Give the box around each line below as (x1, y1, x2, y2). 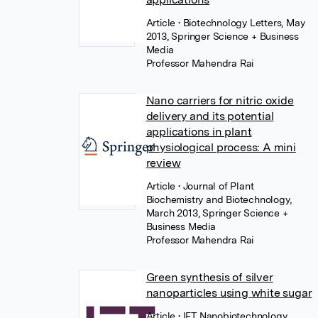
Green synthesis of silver (146, 270, 273, 284)
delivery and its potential (146, 109, 274, 123)
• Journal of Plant (178, 180, 254, 192)
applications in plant (146, 125, 252, 138)
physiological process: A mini (146, 141, 296, 154)
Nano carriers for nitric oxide (146, 94, 294, 107)
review (146, 156, 181, 170)
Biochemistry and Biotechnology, (146, 194, 292, 205)
